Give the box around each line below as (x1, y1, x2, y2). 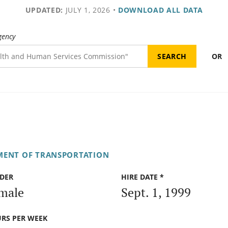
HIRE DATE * (121, 172, 164, 182)
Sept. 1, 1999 (121, 184, 191, 201)
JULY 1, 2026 (63, 5, 110, 15)
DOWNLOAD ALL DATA (118, 5, 203, 15)
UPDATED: (25, 5, 63, 15)
